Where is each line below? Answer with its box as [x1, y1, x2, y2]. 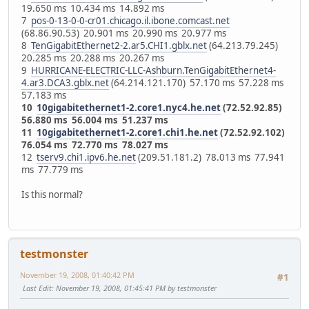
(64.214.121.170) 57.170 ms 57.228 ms [109, 77, 286, 90]
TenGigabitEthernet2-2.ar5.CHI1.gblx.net [31, 39, 207, 52]
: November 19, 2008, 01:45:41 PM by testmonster [52, 282, 217, 293]
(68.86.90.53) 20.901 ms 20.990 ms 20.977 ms [21, 27, 226, 40]
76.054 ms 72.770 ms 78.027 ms [21, 139, 168, 152]
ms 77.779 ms [21, 163, 83, 177]
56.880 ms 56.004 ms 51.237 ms [21, 114, 168, 127]
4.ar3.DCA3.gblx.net [21, 77, 109, 90]
